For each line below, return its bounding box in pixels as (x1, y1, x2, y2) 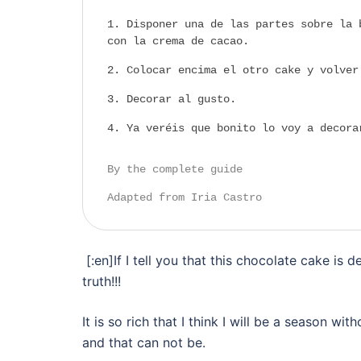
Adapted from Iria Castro (107, 190, 262, 204)
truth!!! (82, 272, 121, 289)
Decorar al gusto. (127, 92, 236, 106)
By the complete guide (107, 162, 243, 176)
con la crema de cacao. (107, 34, 249, 48)
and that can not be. (82, 334, 205, 351)
